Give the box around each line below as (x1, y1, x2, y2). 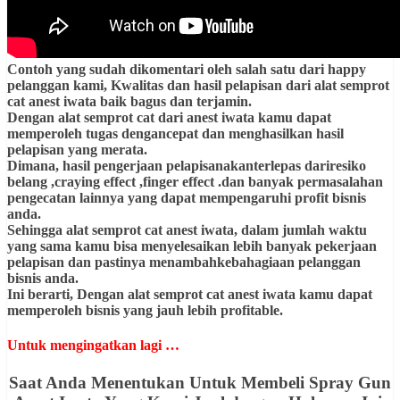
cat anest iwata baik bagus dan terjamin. (7, 93, 252, 109)
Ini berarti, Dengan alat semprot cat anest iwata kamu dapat (7, 286, 372, 302)
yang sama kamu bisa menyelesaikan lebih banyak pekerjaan (7, 237, 377, 254)
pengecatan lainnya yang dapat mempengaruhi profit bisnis (7, 189, 366, 205)
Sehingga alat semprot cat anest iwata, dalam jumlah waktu (7, 221, 367, 237)
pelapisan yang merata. (7, 141, 147, 157)
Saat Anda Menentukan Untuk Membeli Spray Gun (9, 372, 391, 392)
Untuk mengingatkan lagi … (7, 337, 179, 354)
